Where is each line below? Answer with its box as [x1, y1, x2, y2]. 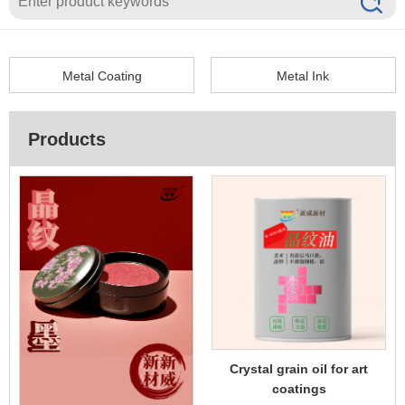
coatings [271, 381, 326, 396]
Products [28, 129, 106, 149]
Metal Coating [61, 69, 142, 83]
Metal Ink [277, 69, 330, 83]
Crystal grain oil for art [230, 362, 368, 376]
